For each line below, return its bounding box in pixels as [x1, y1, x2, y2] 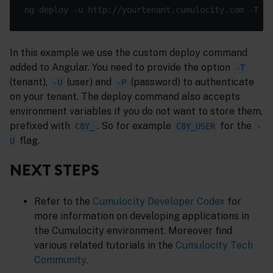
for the [218, 119, 254, 132]
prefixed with [10, 119, 73, 132]
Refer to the [34, 196, 93, 208]
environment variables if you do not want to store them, [10, 105, 263, 117]
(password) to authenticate [129, 76, 254, 88]
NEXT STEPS [10, 159, 99, 180]
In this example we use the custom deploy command [10, 46, 247, 58]
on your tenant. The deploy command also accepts [10, 90, 240, 102]
